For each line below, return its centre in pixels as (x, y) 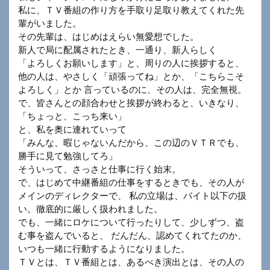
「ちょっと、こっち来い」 (72, 116)
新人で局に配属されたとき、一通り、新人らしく (118, 50)
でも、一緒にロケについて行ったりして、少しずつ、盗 (131, 222)
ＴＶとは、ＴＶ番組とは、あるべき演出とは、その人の (131, 262)
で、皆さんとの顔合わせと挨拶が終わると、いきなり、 (131, 103)
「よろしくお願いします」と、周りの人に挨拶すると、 (131, 63)
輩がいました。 (50, 24)
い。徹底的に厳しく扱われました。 (90, 209)
